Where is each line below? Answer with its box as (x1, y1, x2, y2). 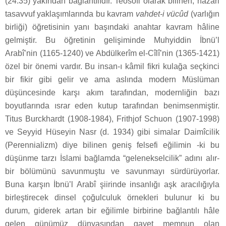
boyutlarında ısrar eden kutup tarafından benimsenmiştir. (5, 101, 219, 110)
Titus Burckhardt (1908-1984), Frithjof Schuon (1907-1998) (5, 115, 219, 124)
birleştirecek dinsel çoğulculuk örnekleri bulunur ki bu (5, 193, 219, 202)
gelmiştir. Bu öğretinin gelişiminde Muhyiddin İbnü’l (5, 36, 219, 45)
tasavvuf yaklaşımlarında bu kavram (5, 10, 136, 19)
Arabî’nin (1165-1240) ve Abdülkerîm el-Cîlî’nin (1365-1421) (5, 49, 219, 58)
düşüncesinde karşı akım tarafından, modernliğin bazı (5, 88, 219, 97)
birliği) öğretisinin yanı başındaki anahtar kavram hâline (5, 23, 219, 32)
